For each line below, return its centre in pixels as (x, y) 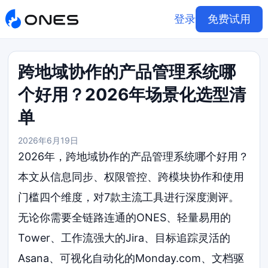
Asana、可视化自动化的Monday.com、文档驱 (131, 258)
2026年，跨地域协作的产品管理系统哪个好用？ (134, 156)
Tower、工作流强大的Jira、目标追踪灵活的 (124, 238)
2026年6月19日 (48, 140)
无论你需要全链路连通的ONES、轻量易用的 (125, 217)
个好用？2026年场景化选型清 (132, 95)
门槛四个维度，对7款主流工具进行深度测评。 (129, 197)
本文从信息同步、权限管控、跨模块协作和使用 (131, 177)
